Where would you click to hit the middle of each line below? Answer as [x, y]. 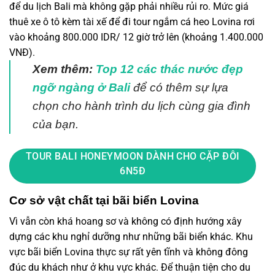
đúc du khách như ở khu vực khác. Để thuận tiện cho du [130, 268]
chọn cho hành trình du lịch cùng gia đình [141, 106]
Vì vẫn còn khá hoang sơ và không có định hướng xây [126, 222]
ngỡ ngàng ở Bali [81, 88]
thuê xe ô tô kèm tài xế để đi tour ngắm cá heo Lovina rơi [132, 22]
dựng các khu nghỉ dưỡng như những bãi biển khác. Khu [131, 237]
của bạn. [56, 125]
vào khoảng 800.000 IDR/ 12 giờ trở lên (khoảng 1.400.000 [136, 37]
